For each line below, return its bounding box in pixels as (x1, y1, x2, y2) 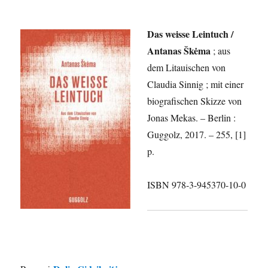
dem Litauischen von (147, 61, 226, 74)
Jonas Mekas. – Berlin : (147, 111, 236, 124)
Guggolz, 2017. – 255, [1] (147, 128, 246, 141)
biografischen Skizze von (147, 95, 242, 108)
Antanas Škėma (147, 44, 211, 58)
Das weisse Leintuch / (147, 27, 234, 41)
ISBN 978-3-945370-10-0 (147, 178, 246, 191)
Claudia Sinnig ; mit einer (147, 78, 244, 91)
